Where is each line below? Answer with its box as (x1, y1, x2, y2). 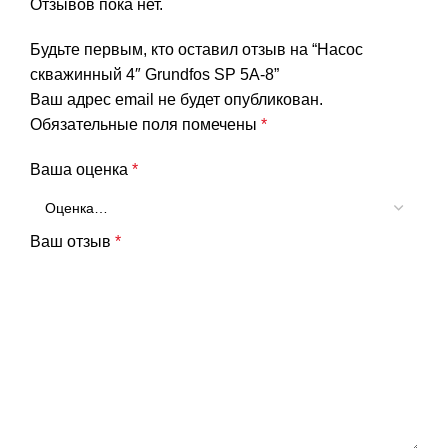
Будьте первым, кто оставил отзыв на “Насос (30, 40, 363, 58)
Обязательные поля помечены (30, 115, 261, 133)
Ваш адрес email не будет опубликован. (30, 90, 323, 108)
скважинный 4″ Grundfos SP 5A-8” (30, 65, 279, 83)
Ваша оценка (30, 160, 132, 178)
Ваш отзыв (30, 232, 115, 250)
